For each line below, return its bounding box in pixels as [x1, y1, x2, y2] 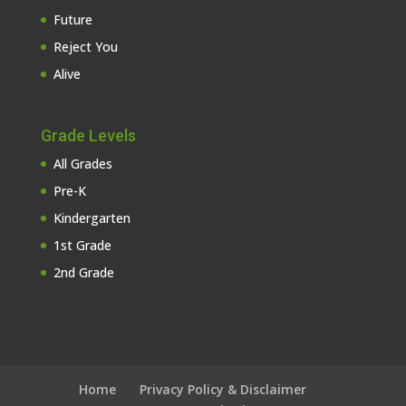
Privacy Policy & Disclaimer [140, 381, 307, 399]
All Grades [53, 154, 112, 172]
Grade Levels [40, 125, 136, 145]
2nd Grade [53, 263, 114, 281]
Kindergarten [53, 208, 130, 227]
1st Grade [53, 236, 111, 254]
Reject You [53, 37, 118, 55]
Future [53, 10, 92, 28]
